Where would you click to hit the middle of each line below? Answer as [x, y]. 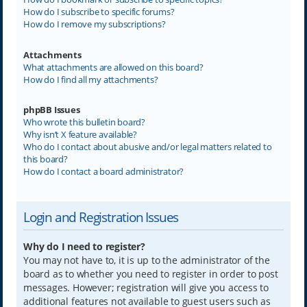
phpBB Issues [51, 110]
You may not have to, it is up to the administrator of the [146, 260]
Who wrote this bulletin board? [84, 122]
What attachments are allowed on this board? [113, 67]
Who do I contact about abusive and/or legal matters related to [147, 147]
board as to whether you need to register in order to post [150, 274]
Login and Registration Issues [101, 217]
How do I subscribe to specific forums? [99, 12]
